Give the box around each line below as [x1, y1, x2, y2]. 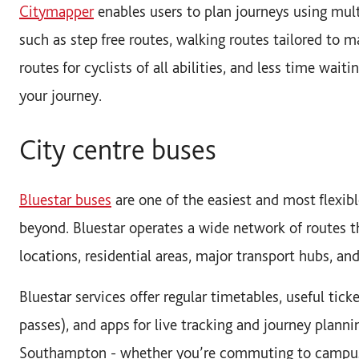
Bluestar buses [19, 189, 111, 209]
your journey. [19, 85, 102, 105]
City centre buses [19, 131, 216, 167]
